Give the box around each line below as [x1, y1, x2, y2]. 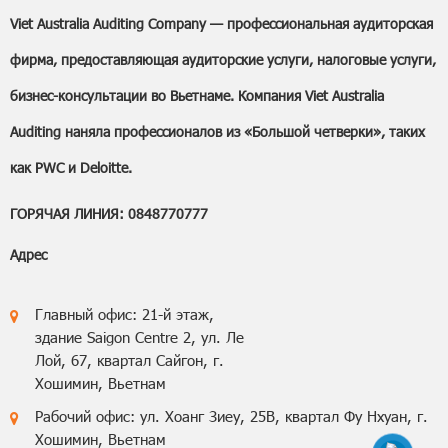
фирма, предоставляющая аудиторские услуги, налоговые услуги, [10, 50, 436, 70]
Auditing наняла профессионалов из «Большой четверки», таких [10, 122, 425, 142]
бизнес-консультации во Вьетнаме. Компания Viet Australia [10, 86, 384, 106]
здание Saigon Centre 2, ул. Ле [35, 327, 244, 348]
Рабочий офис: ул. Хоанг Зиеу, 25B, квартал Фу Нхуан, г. [35, 406, 428, 427]
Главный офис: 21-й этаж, [35, 304, 214, 325]
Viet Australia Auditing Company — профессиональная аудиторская [10, 14, 433, 34]
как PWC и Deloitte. [10, 158, 132, 178]
